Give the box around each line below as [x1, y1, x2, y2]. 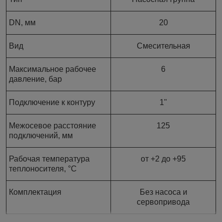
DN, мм [9, 18, 36, 27]
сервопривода [137, 198, 190, 207]
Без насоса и [139, 188, 187, 197]
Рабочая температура [9, 155, 90, 164]
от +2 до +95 [141, 155, 186, 164]
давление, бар [9, 75, 62, 84]
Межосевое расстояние [9, 121, 96, 130]
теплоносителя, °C [9, 165, 77, 173]
